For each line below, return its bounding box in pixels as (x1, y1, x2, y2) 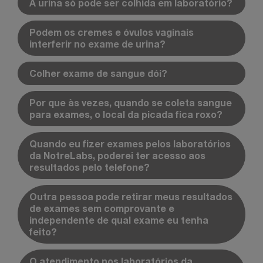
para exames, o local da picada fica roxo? (29, 108, 222, 120)
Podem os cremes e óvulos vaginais (29, 26, 194, 38)
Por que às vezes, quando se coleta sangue (29, 96, 232, 108)
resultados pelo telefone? (29, 161, 150, 173)
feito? (29, 225, 57, 237)
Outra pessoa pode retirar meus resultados (29, 190, 232, 202)
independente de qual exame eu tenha (29, 214, 208, 225)
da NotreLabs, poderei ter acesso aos (29, 149, 205, 161)
